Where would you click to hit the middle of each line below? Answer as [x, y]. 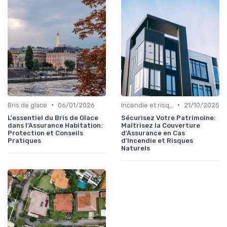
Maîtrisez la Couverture [161, 125]
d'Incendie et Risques [157, 140]
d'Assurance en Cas [153, 133]
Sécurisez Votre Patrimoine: [168, 118]
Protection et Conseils [45, 133]
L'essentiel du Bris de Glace [53, 118]
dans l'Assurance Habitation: [55, 125]
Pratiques [24, 140]
